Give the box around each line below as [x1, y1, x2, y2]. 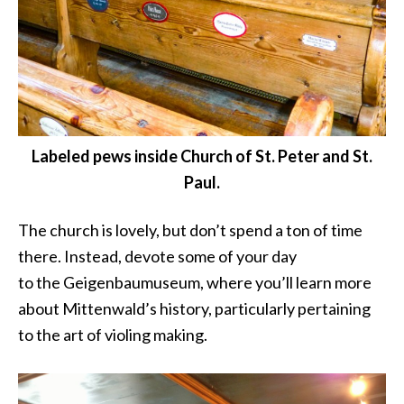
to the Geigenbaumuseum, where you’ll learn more [18, 272, 372, 293]
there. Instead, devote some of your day [18, 246, 297, 267]
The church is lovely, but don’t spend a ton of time [18, 220, 363, 241]
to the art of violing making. [18, 325, 207, 345]
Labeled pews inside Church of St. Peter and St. [32, 146, 372, 167]
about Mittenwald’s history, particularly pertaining [18, 298, 371, 319]
